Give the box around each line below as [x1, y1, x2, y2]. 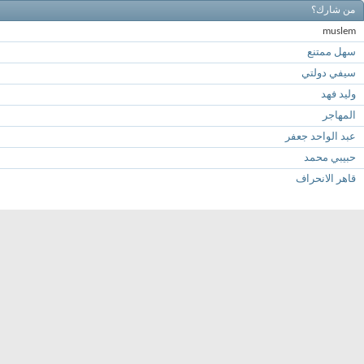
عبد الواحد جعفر [285, 132, 356, 142]
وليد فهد [321, 89, 356, 100]
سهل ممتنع [307, 47, 356, 58]
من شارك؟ [311, 6, 355, 15]
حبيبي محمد [304, 153, 356, 163]
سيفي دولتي [301, 68, 356, 79]
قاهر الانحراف [296, 174, 356, 184]
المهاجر [323, 110, 356, 121]
